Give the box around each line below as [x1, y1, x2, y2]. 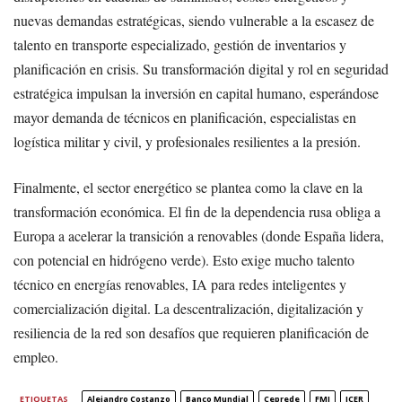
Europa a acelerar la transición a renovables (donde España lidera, [13, 225, 384, 245]
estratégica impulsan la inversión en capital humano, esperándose [13, 83, 379, 102]
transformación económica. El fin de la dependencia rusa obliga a [13, 201, 380, 221]
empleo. [13, 346, 58, 366]
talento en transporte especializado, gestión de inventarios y [13, 34, 346, 54]
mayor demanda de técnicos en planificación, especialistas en [13, 107, 356, 127]
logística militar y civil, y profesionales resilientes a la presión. [13, 131, 361, 151]
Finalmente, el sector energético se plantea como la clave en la [13, 177, 363, 197]
